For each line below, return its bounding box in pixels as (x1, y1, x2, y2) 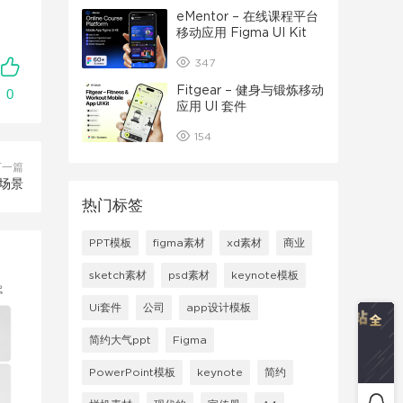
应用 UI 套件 (176, 101, 246, 113)
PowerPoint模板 (89, 367, 175, 378)
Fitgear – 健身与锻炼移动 (176, 85, 324, 97)
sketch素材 (89, 270, 147, 281)
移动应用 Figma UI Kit (176, 27, 307, 40)
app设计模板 (186, 302, 251, 313)
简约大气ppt (89, 335, 151, 345)
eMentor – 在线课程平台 (176, 11, 318, 23)
